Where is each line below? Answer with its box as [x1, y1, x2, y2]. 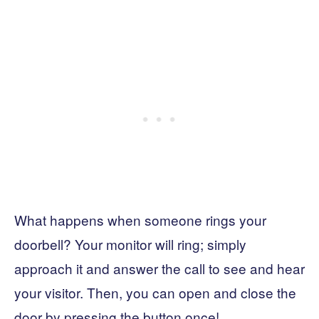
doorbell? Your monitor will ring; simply [14, 234, 246, 253]
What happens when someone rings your [14, 209, 266, 229]
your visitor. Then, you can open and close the [14, 282, 296, 302]
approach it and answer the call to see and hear [14, 258, 305, 278]
